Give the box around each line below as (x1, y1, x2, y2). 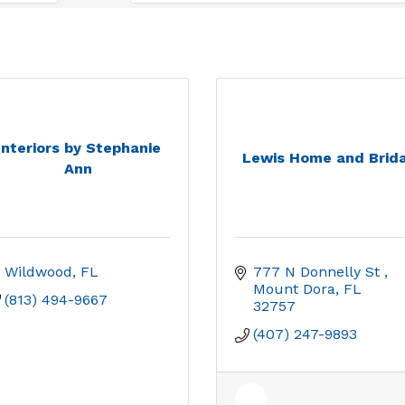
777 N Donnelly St (253, 263, 384, 280)
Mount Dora (253, 280, 335, 297)
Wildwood (5, 263, 72, 280)
